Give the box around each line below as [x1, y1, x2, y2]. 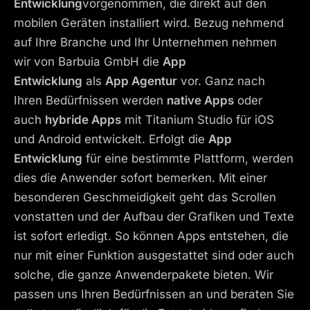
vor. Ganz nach [177, 73, 265, 88]
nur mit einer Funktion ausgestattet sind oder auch [14, 248, 294, 262]
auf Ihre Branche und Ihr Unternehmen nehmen [14, 35, 277, 49]
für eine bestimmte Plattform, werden [82, 151, 293, 165]
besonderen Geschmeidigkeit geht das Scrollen [14, 190, 276, 204]
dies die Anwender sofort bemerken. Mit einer [14, 170, 267, 185]
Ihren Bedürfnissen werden [14, 93, 167, 107]
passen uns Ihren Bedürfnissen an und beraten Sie [14, 286, 294, 301]
